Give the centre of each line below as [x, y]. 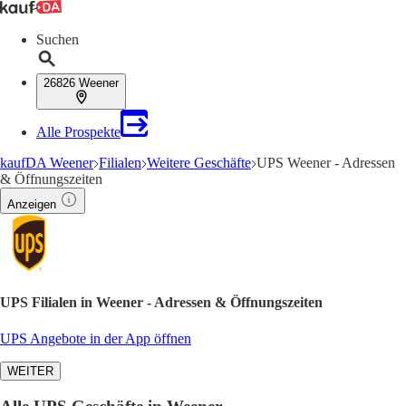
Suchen [58, 39]
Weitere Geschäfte [199, 163]
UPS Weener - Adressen [326, 163]
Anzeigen [32, 204]
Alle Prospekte [78, 132]
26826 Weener [81, 83]
